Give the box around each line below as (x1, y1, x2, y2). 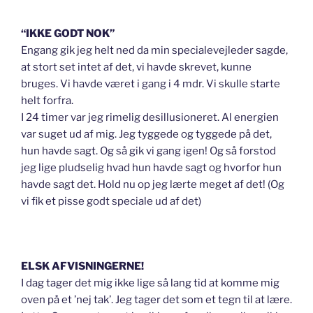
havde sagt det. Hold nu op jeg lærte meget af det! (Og (21, 177, 284, 191)
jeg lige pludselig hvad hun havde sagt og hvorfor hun (21, 161, 282, 174)
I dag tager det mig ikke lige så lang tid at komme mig (21, 276, 279, 289)
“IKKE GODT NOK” (21, 27, 115, 40)
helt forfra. (21, 94, 73, 107)
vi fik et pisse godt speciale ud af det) (21, 194, 201, 208)
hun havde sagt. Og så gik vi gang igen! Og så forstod (21, 144, 276, 157)
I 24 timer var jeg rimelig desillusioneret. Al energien (21, 110, 279, 124)
